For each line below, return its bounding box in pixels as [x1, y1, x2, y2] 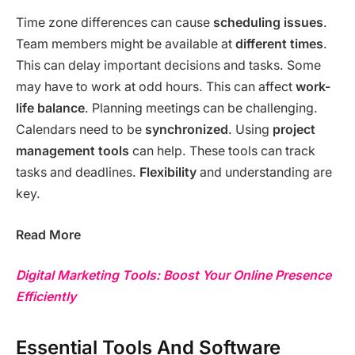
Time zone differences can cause [16, 15, 213, 31]
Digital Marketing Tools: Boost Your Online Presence [16, 268, 331, 284]
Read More [16, 227, 81, 242]
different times [235, 36, 323, 52]
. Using [228, 122, 273, 138]
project [273, 122, 315, 138]
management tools [16, 143, 129, 159]
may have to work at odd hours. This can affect [16, 79, 296, 95]
